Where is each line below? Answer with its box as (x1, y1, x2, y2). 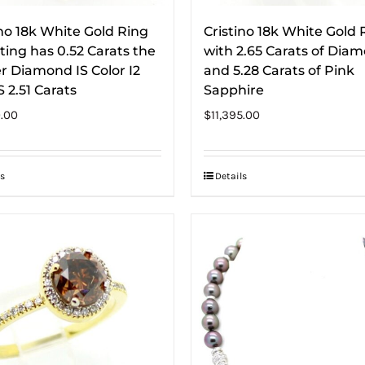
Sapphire (204, 81, 264, 98)
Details (215, 169, 247, 182)
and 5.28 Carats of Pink (204, 62, 354, 78)
